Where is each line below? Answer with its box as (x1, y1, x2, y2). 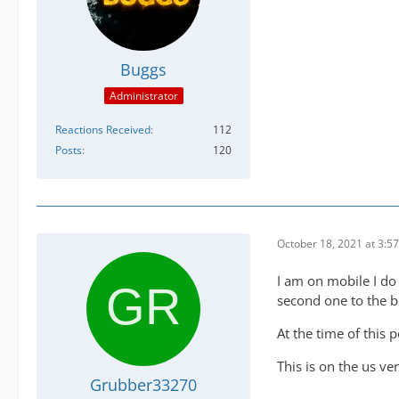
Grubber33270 (90, 374, 197, 396)
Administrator (109, 88, 178, 104)
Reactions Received (55, 122, 151, 138)
